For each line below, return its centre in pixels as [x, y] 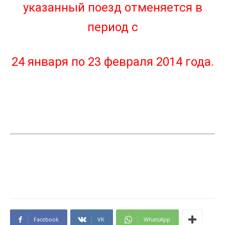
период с [113, 27]
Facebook [46, 219]
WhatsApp [157, 219]
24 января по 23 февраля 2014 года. [113, 62]
